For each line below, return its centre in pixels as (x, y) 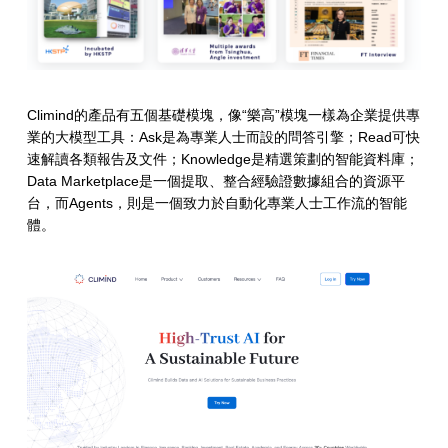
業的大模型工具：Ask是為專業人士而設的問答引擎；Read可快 (223, 137)
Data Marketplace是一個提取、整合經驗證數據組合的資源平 (215, 181)
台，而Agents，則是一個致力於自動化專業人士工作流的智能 (216, 203)
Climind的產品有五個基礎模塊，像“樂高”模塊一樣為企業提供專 (223, 115)
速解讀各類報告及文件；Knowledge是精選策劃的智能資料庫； (222, 159)
